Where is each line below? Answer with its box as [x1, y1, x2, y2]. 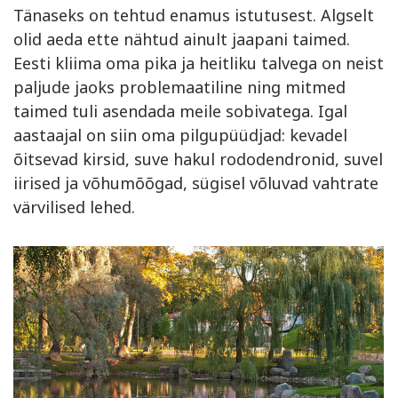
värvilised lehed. [13, 195, 135, 218]
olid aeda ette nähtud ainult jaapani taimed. [13, 28, 350, 50]
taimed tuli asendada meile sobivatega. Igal [13, 99, 347, 122]
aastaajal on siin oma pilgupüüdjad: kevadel [13, 123, 347, 146]
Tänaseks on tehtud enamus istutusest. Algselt [13, 4, 374, 26]
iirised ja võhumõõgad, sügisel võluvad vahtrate [13, 171, 378, 194]
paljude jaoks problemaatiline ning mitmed [13, 76, 346, 98]
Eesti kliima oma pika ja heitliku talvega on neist [13, 52, 384, 74]
